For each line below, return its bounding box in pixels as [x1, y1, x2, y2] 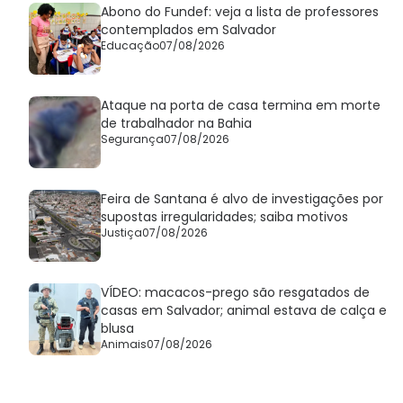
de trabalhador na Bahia [101, 113, 252, 132]
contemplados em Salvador [101, 20, 276, 39]
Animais [101, 336, 147, 352]
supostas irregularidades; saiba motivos [101, 207, 348, 226]
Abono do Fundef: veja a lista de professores [101, 2, 379, 21]
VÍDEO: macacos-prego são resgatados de [101, 282, 370, 301]
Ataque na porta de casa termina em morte [101, 95, 381, 114]
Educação [101, 37, 159, 53]
